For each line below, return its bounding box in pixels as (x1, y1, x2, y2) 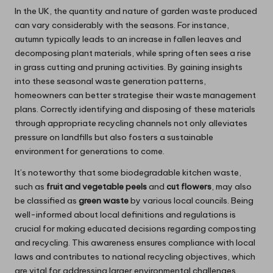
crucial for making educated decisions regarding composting (15, 223, 256, 235)
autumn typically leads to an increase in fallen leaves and (15, 34, 241, 45)
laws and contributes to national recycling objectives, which (15, 251, 255, 263)
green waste (79, 195, 129, 207)
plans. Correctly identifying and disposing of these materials (15, 104, 255, 115)
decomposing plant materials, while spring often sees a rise (15, 48, 251, 59)
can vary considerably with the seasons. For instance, (15, 19, 229, 31)
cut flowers (166, 181, 211, 193)
